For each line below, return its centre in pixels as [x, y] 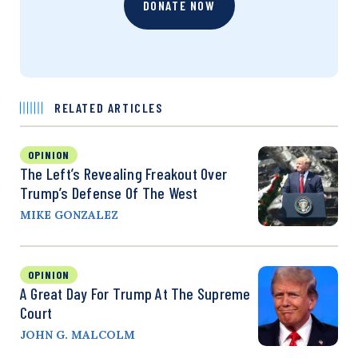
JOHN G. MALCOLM [78, 335]
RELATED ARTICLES [109, 107]
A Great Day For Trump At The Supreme [135, 293]
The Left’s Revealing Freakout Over [124, 173]
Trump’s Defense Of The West [109, 193]
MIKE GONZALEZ [69, 215]
